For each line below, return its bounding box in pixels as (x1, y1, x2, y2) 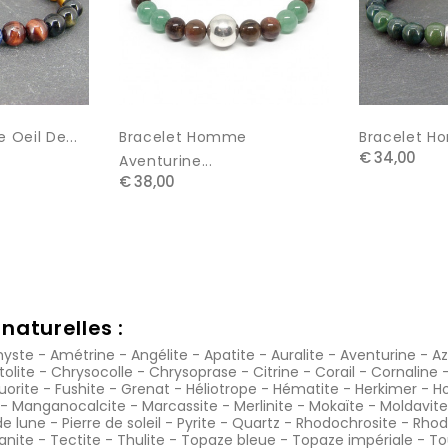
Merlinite (234, 395, 293, 416)
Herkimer (355, 378, 417, 399)
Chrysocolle (51, 361, 133, 382)
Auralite (271, 344, 324, 365)
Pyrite (177, 412, 216, 433)
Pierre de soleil (62, 412, 161, 433)
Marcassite (142, 395, 218, 416)
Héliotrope (186, 378, 257, 399)
